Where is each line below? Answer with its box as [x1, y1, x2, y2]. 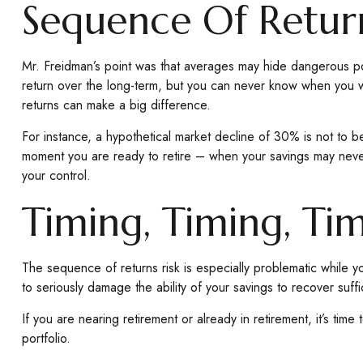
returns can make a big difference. [21, 95, 211, 114]
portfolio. [21, 328, 70, 348]
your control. [21, 165, 91, 185]
